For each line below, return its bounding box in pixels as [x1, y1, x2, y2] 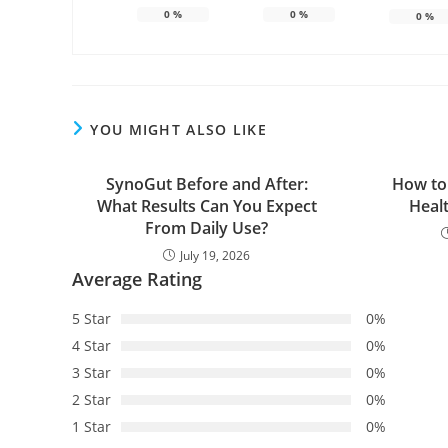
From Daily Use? [145, 216, 269, 239]
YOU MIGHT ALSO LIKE [90, 119, 268, 139]
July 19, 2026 [180, 246, 251, 264]
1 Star [72, 416, 111, 436]
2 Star [72, 389, 111, 409]
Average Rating [72, 266, 202, 291]
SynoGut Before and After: [105, 172, 308, 195]
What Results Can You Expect [96, 194, 317, 217]
